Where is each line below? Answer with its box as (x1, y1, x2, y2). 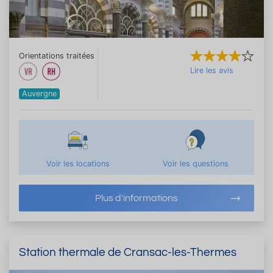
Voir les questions (162, 158, 229, 168)
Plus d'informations (95, 193, 178, 203)
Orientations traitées (19, 51, 94, 60)
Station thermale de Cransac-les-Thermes (19, 246, 236, 258)
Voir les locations (46, 158, 110, 168)
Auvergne (22, 88, 57, 98)
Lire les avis (190, 65, 233, 75)
